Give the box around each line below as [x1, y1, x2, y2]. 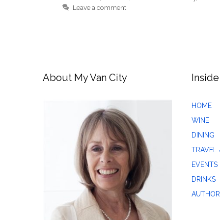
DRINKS [191, 175, 216, 184]
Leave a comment [73, 3, 127, 12]
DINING [191, 131, 215, 139]
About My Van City [43, 72, 127, 84]
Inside [191, 72, 219, 84]
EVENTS [191, 161, 218, 169]
